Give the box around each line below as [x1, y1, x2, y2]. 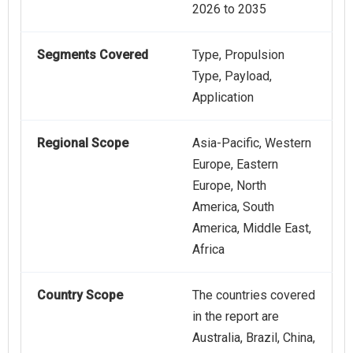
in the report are [192, 308, 279, 324]
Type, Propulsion [192, 46, 284, 62]
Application [192, 89, 254, 105]
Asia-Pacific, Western [192, 135, 311, 150]
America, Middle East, [192, 220, 311, 236]
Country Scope [37, 287, 123, 303]
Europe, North [192, 177, 266, 193]
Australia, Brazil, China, [192, 329, 315, 345]
